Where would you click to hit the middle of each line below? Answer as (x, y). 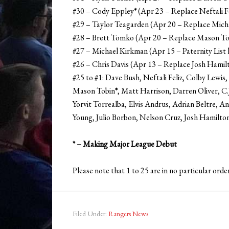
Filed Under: (90, 214)
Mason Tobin (94, 91)
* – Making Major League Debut (125, 144)
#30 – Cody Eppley (103, 11)
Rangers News (128, 214)
